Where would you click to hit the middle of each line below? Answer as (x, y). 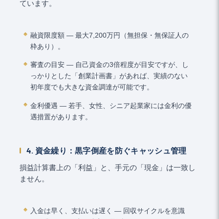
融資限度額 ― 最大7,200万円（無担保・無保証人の (110, 35)
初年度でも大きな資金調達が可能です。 (92, 87)
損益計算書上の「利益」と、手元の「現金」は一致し (108, 168)
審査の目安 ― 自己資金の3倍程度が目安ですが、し (110, 65)
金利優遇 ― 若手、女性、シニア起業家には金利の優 (111, 105)
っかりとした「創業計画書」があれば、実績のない (109, 76)
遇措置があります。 (61, 117)
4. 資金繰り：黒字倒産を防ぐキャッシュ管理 (106, 150)
